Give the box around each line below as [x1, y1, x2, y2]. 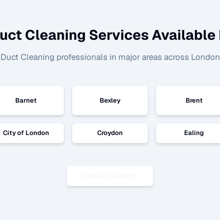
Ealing [184, 129, 204, 137]
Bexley [100, 96, 120, 105]
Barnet [15, 96, 37, 105]
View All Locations [82, 171, 138, 180]
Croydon [97, 129, 123, 137]
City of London [3, 129, 49, 137]
